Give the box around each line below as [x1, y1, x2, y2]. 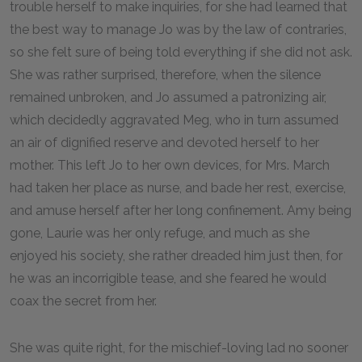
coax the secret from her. [10, 293, 157, 309]
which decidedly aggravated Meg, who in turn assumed [10, 112, 339, 128]
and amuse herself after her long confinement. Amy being [10, 203, 351, 218]
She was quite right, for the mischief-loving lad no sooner [10, 340, 348, 356]
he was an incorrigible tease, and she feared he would [10, 271, 326, 286]
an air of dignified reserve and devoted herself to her [10, 135, 319, 150]
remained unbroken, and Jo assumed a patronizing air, [10, 90, 326, 105]
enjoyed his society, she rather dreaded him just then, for [10, 248, 343, 263]
